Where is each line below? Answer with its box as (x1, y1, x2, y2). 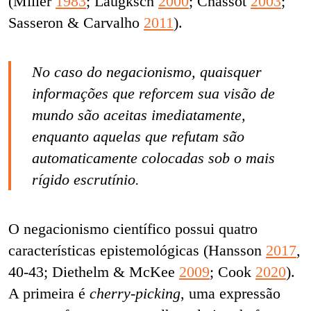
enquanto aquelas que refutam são (32, 127, 244, 145)
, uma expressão (180, 284, 280, 302)
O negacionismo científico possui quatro (8, 219, 258, 237)
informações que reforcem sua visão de (32, 84, 275, 102)
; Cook (210, 262, 255, 280)
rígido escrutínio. (32, 170, 140, 188)
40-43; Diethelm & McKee (8, 262, 179, 280)
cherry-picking (90, 284, 180, 302)
